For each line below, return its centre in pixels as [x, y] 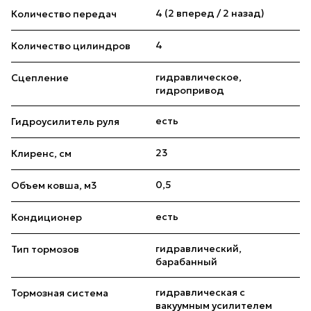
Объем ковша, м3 [54, 186]
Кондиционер [47, 218]
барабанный [186, 262]
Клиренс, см [41, 154]
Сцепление [40, 78]
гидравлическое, [199, 77]
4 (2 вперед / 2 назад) [210, 14]
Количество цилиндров [71, 46]
